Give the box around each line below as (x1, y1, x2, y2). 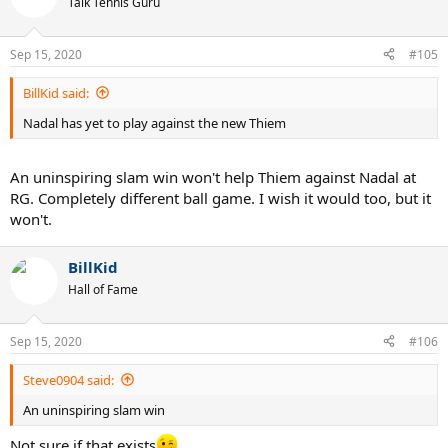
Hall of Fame (68, 281, 138, 298)
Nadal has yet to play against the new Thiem (23, 113, 286, 132)
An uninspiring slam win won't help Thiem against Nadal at (10, 167, 416, 187)
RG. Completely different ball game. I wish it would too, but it (10, 188, 431, 208)
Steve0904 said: (23, 370, 114, 389)
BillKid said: (23, 83, 89, 102)
